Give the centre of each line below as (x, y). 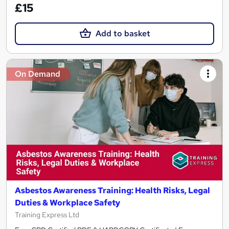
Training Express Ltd (47, 215)
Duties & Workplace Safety (67, 203)
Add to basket (123, 33)
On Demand (38, 74)
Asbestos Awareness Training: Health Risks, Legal (112, 191)
